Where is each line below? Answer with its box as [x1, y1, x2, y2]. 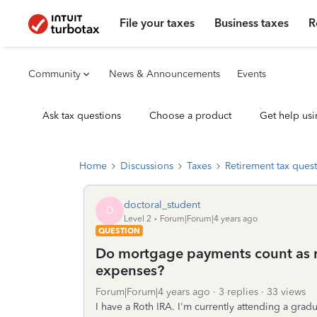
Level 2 [124, 213, 151, 224]
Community [28, 68, 81, 80]
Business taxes [214, 16, 289, 30]
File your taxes [120, 16, 195, 30]
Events [237, 68, 266, 80]
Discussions [120, 160, 173, 172]
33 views [267, 286, 306, 298]
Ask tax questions [42, 110, 121, 122]
